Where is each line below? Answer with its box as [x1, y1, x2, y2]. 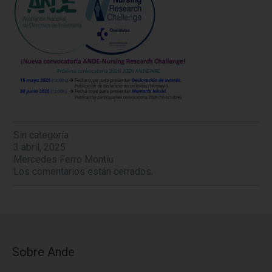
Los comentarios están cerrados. [13, 165, 153, 177]
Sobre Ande [12, 244, 75, 259]
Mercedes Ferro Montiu [13, 153, 114, 165]
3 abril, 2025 [13, 141, 66, 153]
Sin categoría [13, 129, 69, 141]
